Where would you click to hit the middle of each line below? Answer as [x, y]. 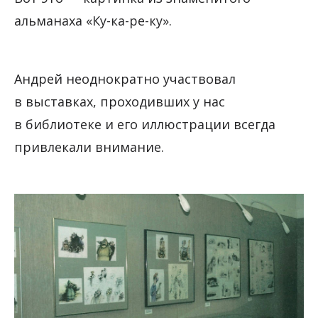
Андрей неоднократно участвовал [125, 78]
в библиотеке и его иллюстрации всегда [145, 124]
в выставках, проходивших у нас [120, 101]
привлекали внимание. [89, 147]
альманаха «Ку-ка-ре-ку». [93, 20]
